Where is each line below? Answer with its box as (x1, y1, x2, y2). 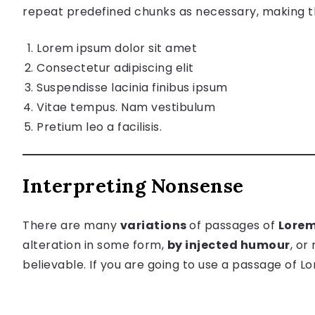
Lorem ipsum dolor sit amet (37, 39, 197, 56)
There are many (22, 217, 120, 233)
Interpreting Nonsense (22, 173, 244, 198)
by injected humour (167, 236, 290, 253)
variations (120, 217, 189, 233)
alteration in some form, (22, 236, 167, 253)
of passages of (189, 217, 278, 233)
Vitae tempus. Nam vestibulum (37, 98, 215, 115)
